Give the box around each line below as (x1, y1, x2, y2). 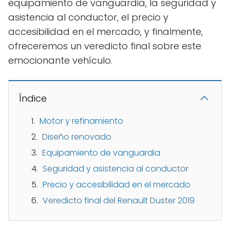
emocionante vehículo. (8, 53, 112, 67)
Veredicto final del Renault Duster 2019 (43, 194, 195, 206)
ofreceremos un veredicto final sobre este (8, 39, 201, 52)
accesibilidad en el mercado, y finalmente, (8, 25, 203, 38)
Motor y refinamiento (40, 114, 123, 127)
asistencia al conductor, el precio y (8, 10, 168, 24)
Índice (19, 91, 47, 105)
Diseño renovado (42, 130, 111, 143)
